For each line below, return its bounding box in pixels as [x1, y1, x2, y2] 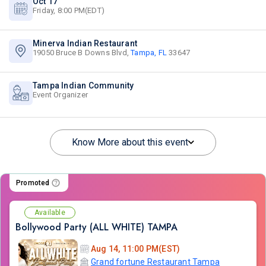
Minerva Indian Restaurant [33, 39, 137, 48]
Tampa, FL [131, 48, 167, 57]
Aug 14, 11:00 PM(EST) [91, 244, 180, 254]
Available [34, 208, 65, 217]
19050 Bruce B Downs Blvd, [33, 48, 131, 57]
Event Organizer [33, 90, 88, 99]
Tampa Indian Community [33, 81, 134, 90]
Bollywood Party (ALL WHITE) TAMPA [15, 220, 178, 234]
